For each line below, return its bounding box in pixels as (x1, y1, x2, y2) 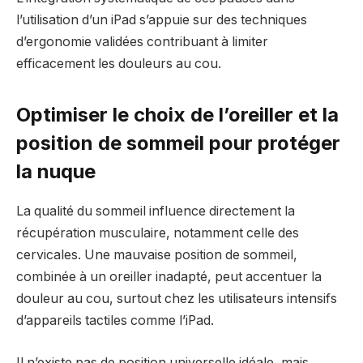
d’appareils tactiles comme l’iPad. (16, 313, 214, 329)
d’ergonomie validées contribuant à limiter (16, 34, 268, 50)
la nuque (16, 160, 96, 184)
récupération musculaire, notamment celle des (16, 225, 299, 241)
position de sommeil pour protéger (16, 131, 340, 156)
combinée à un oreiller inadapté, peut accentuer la (16, 269, 322, 285)
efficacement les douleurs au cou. (16, 56, 221, 72)
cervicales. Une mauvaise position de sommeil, (16, 247, 297, 263)
